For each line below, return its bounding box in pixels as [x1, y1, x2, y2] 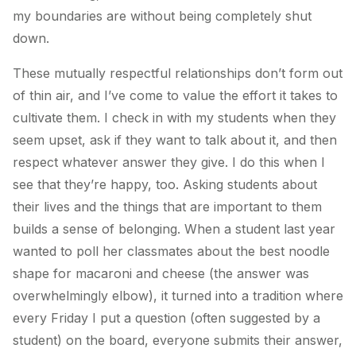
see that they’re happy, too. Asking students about [13, 176, 317, 192]
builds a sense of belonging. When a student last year [13, 220, 335, 237]
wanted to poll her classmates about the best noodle [13, 242, 330, 259]
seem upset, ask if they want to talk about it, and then [13, 131, 337, 148]
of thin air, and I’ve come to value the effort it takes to [13, 87, 338, 103]
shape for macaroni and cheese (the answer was [13, 265, 309, 281]
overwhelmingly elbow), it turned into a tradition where [13, 287, 343, 304]
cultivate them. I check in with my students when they [13, 109, 336, 126]
